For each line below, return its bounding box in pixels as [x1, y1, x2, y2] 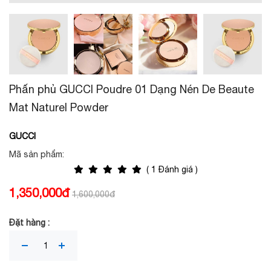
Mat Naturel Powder [9, 101, 108, 114]
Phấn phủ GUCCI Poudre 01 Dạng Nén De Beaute [9, 83, 254, 96]
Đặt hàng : [9, 218, 50, 227]
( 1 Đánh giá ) [141, 165, 198, 174]
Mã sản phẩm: [9, 149, 64, 159]
